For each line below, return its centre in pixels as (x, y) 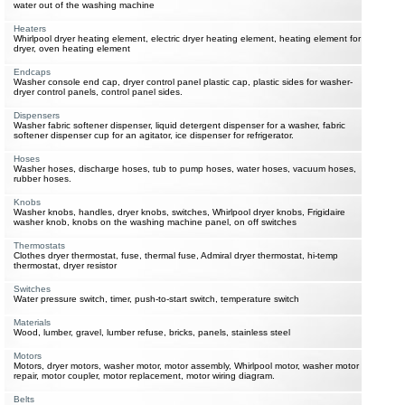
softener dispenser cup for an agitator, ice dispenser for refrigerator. (154, 135)
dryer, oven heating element (72, 48)
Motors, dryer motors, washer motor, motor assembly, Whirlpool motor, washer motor (186, 366)
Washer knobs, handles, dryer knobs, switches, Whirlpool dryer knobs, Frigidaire (179, 212)
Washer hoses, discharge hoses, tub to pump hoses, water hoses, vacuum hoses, (185, 169)
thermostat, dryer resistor (65, 265)
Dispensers (37, 115)
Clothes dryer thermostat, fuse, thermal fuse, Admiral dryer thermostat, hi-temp (176, 255)
